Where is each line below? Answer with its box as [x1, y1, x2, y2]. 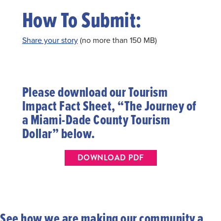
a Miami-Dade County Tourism [22, 109, 171, 129]
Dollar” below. [22, 123, 95, 143]
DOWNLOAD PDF [77, 151, 144, 163]
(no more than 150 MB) [77, 34, 157, 45]
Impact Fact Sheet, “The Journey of [22, 95, 196, 115]
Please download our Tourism [22, 81, 168, 102]
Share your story [22, 34, 78, 45]
